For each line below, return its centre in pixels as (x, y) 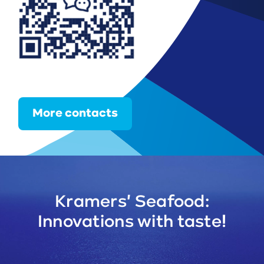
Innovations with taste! (132, 222)
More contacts (75, 114)
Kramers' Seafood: (132, 202)
